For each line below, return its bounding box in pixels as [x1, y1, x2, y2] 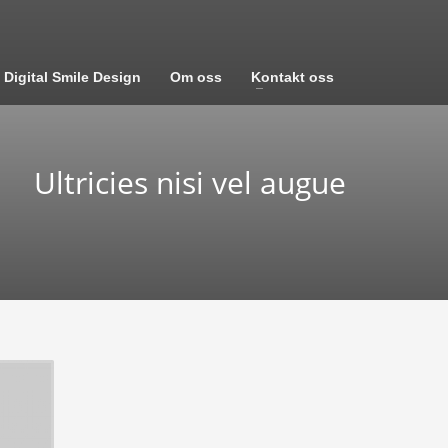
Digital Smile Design [4, 69, 142, 85]
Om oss [170, 69, 223, 85]
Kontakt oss [251, 69, 335, 85]
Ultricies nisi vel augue [34, 162, 346, 203]
